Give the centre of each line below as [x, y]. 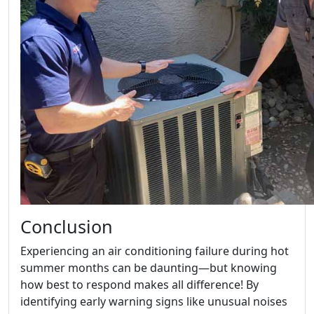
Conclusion [67, 226]
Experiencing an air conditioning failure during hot [155, 251]
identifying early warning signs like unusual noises [154, 301]
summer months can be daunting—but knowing [149, 267]
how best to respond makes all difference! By [139, 284]
